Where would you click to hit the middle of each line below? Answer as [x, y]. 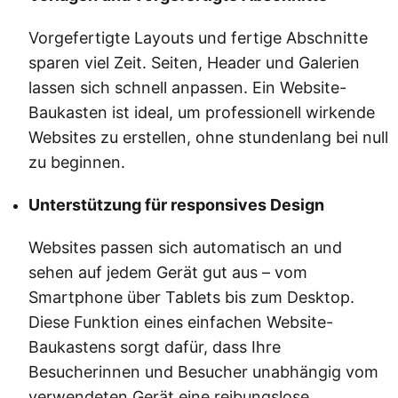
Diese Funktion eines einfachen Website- [181, 322]
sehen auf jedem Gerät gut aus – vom [168, 273]
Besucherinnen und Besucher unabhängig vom [203, 372]
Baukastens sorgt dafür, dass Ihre [155, 347]
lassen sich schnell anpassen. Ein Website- [187, 88]
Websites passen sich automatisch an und [185, 248]
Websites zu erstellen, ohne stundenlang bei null [208, 138]
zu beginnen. [77, 163]
